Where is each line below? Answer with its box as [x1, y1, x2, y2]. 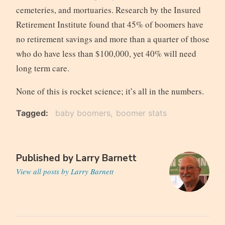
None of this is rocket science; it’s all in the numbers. [16, 85, 204, 97]
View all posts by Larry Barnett [16, 166, 114, 177]
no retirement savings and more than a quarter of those [16, 33, 209, 45]
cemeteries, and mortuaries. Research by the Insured [16, 4, 201, 16]
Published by [16, 152, 76, 165]
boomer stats [116, 108, 167, 119]
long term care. [16, 62, 69, 74]
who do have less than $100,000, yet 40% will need [16, 48, 196, 60]
